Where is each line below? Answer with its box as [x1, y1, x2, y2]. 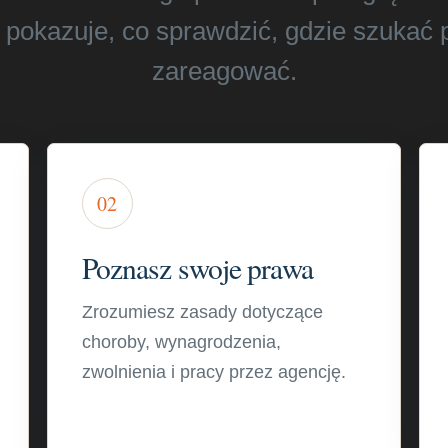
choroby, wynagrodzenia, [81, 332, 281, 352]
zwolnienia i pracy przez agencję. [81, 362, 346, 382]
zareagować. [151, 56, 297, 86]
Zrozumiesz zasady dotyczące [81, 302, 323, 322]
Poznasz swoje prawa [81, 248, 313, 287]
